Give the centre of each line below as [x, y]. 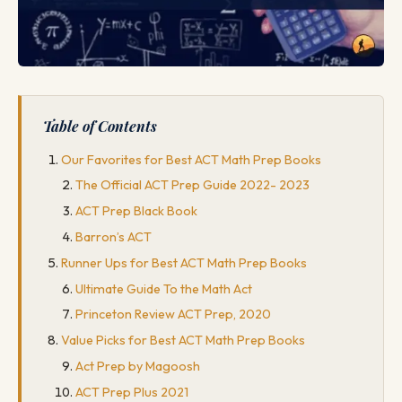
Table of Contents [100, 126]
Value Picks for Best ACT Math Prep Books [183, 341]
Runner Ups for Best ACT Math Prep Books [184, 262]
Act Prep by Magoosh [138, 367]
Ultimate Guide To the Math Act [164, 288]
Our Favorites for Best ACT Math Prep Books [191, 159]
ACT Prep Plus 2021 [132, 392]
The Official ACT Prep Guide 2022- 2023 [192, 185]
